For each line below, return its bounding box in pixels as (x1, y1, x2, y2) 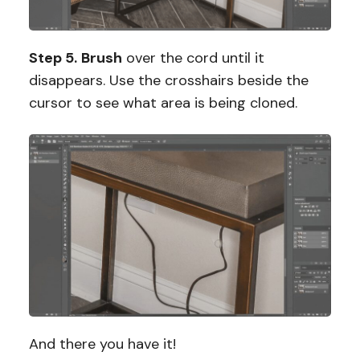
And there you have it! (28, 334, 180, 354)
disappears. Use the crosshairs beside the (28, 70, 309, 90)
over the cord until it (121, 47, 264, 67)
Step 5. (28, 47, 77, 67)
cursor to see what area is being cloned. (28, 92, 297, 112)
